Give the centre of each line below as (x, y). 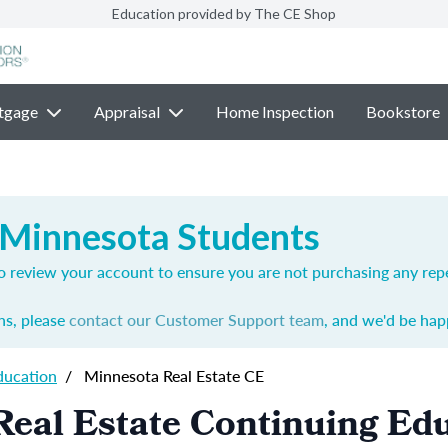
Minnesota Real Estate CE (172, 375)
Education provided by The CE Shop (224, 13)
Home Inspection (274, 111)
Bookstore (402, 111)
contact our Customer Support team (196, 319)
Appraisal (126, 111)
